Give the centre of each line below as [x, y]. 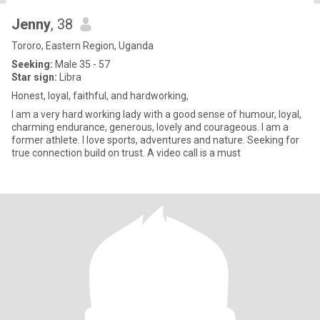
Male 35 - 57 [81, 64]
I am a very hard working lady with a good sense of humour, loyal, [156, 114]
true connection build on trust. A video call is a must [126, 153]
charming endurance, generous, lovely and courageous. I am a [150, 127]
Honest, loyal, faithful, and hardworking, [100, 96]
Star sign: [34, 77]
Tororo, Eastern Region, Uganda [82, 46]
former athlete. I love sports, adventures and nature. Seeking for [155, 140]
